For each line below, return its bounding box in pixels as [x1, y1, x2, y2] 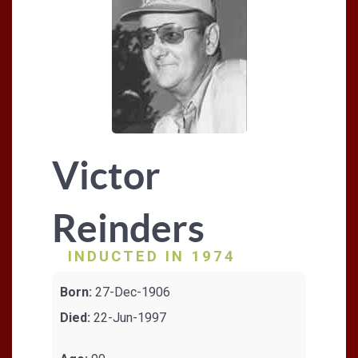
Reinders [52, 205, 205, 250]
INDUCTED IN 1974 [68, 247, 236, 265]
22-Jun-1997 [90, 309, 166, 325]
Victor [52, 153, 161, 197]
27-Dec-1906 [92, 284, 170, 300]
